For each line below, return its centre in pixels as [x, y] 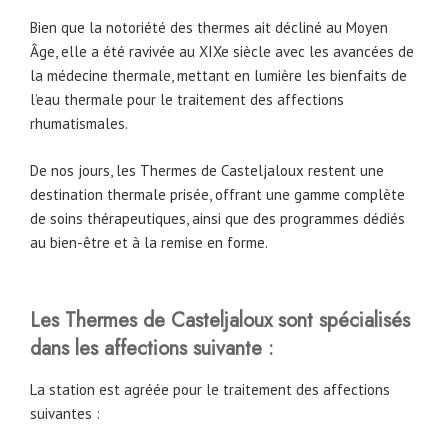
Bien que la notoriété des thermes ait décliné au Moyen [209, 28]
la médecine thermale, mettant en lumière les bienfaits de [218, 76]
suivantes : [65, 414]
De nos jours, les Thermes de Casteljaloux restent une [207, 170]
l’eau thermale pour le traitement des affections [187, 100]
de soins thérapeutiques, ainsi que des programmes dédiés [217, 218]
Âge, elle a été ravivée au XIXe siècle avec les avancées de [222, 52]
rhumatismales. [79, 124]
